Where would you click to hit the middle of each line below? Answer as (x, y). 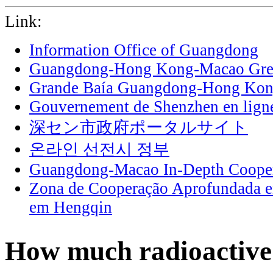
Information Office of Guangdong (144, 50)
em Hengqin (71, 207)
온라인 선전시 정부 (99, 149)
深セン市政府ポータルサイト (139, 127)
